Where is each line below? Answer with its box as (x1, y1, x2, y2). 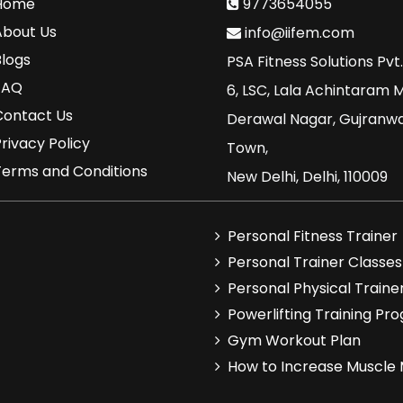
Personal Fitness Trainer (228, 226, 398, 246)
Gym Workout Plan (228, 330, 361, 351)
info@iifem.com (240, 22, 354, 43)
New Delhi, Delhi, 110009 (226, 166, 388, 187)
